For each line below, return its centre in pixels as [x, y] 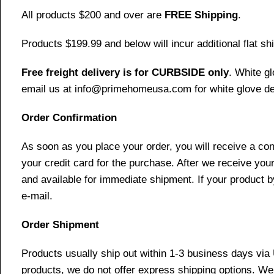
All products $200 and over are [91, 15]
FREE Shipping [200, 15]
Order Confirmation [69, 117]
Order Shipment [60, 224]
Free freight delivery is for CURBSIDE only [125, 72]
